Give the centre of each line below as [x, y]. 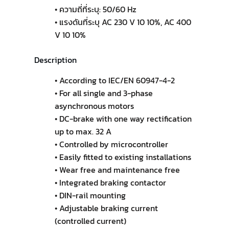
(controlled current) [90, 221]
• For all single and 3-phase [104, 93]
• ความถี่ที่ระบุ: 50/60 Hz [95, 9]
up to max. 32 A [83, 131]
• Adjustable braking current [106, 208]
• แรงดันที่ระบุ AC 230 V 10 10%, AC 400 [123, 22]
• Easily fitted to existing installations [123, 157]
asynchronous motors [94, 106]
